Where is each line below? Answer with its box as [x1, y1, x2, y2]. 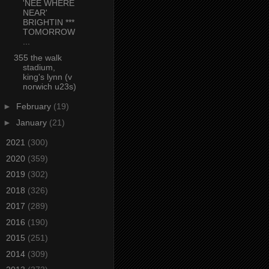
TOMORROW [22, 27, 75, 37]
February [16, 101, 53, 112]
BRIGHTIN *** [22, 17, 74, 28]
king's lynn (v [22, 71, 72, 82]
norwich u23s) [22, 81, 76, 91]
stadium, [22, 62, 55, 72]
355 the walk [13, 52, 62, 62]
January [16, 117, 49, 127]
